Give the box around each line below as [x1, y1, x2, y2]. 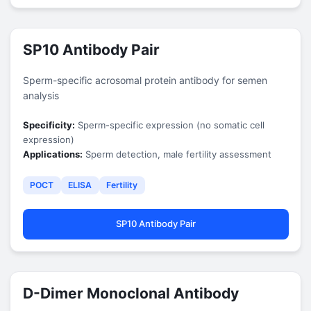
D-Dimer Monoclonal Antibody [22, 284, 239, 302]
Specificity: [22, 119, 75, 131]
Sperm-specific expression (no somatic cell [74, 119, 264, 131]
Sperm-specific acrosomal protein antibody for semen [22, 74, 267, 86]
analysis [22, 89, 59, 101]
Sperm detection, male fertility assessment [82, 148, 271, 160]
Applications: [22, 148, 83, 160]
